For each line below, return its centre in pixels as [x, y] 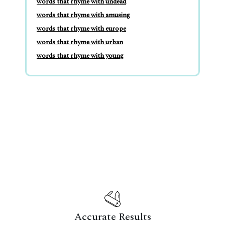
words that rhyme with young [80, 56]
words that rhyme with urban [80, 42]
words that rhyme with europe [81, 29]
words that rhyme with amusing [83, 15]
